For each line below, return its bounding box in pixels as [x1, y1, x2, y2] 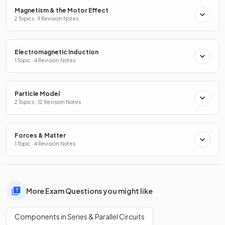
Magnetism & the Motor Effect [15, 7, 108, 15]
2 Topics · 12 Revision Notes [15, 99, 81, 105]
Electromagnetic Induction [15, 48, 98, 56]
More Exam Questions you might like [26, 186, 153, 195]
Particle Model [15, 90, 60, 98]
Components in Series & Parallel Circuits [15, 212, 145, 221]
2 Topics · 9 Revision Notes [15, 16, 78, 22]
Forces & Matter [15, 132, 66, 140]
